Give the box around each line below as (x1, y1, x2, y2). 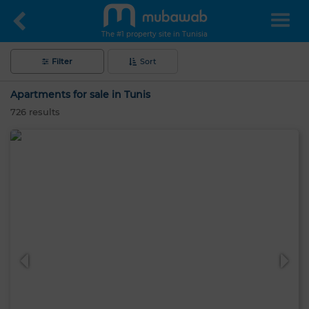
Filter (52, 57, 72, 66)
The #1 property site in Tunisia (101, 30, 208, 39)
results (26, 106, 60, 117)
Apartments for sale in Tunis (10, 88, 150, 101)
